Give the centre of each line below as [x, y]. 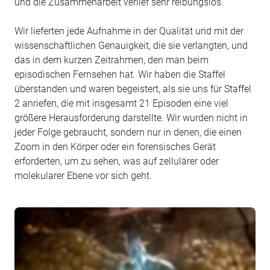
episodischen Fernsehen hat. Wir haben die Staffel [120, 74]
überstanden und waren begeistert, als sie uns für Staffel [133, 89]
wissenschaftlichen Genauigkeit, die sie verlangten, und [131, 46]
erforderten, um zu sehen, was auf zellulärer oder [117, 161]
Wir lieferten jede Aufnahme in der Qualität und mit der [129, 31]
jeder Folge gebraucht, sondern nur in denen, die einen [128, 132]
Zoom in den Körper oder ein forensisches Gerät [115, 147]
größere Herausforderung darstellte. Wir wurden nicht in [131, 118]
